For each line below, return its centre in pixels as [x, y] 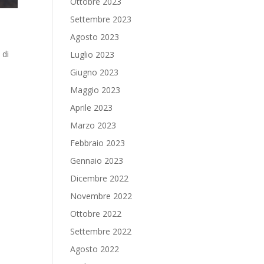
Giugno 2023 [95, 72]
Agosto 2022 [95, 249]
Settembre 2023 [101, 19]
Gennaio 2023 [97, 161]
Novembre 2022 [101, 196]
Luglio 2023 [93, 55]
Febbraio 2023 [98, 143]
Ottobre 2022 [96, 214]
